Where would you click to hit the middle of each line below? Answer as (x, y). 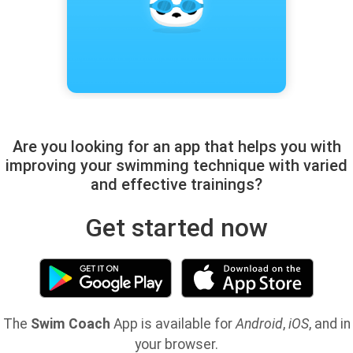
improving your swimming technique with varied (176, 165)
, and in (329, 324)
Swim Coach (70, 324)
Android (259, 324)
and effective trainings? (176, 184)
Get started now (176, 228)
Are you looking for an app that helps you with (176, 147)
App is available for (173, 324)
